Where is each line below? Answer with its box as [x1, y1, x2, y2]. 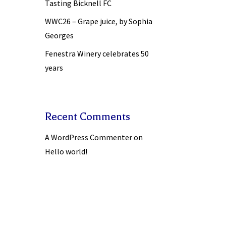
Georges [45, 30, 74, 40]
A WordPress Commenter [45, 132, 133, 142]
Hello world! [45, 146, 88, 156]
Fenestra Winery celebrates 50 [45, 48, 149, 59]
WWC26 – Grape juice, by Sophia [45, 16, 153, 26]
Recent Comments [45, 110, 131, 123]
